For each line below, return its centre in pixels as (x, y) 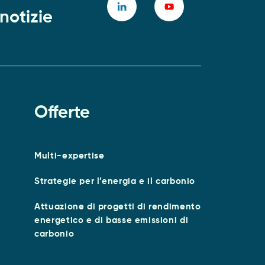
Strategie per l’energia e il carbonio (115, 181)
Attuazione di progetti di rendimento (118, 206)
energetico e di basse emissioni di (112, 220)
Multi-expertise (70, 156)
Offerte (62, 113)
